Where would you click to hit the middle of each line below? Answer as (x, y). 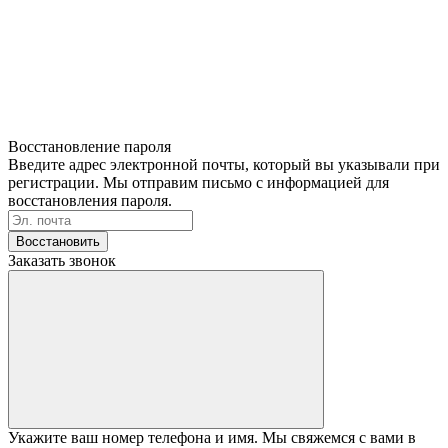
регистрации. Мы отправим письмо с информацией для (198, 182)
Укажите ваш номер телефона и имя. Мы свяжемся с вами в (212, 437)
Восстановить (58, 241)
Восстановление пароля (89, 146)
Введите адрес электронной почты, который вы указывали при (224, 164)
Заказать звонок (62, 260)
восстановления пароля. (90, 200)
